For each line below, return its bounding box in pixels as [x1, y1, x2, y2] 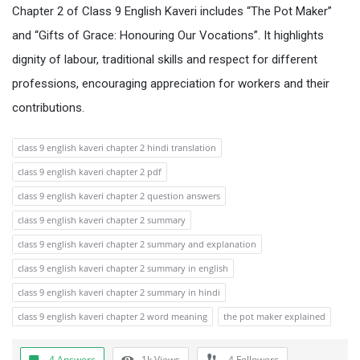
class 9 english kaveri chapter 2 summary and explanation [18, 238, 256, 250]
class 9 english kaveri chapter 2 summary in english [18, 262, 228, 274]
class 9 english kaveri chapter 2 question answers [18, 190, 220, 202]
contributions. [12, 100, 84, 115]
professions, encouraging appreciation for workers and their [12, 76, 329, 91]
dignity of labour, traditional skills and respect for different [12, 52, 317, 67]
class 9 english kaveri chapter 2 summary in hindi [18, 286, 220, 298]
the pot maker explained [223, 310, 325, 322]
